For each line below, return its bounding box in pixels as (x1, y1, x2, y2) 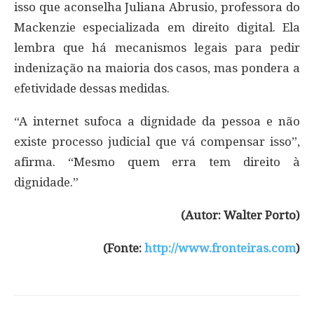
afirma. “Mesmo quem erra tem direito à (14, 155, 300, 170)
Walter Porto (224, 208, 296, 223)
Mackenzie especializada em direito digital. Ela (14, 20, 300, 35)
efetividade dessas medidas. (14, 81, 170, 96)
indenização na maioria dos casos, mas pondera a (14, 61, 300, 76)
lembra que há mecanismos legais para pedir (14, 41, 300, 55)
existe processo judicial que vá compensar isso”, (14, 135, 300, 149)
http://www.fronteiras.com (144, 241, 296, 256)
